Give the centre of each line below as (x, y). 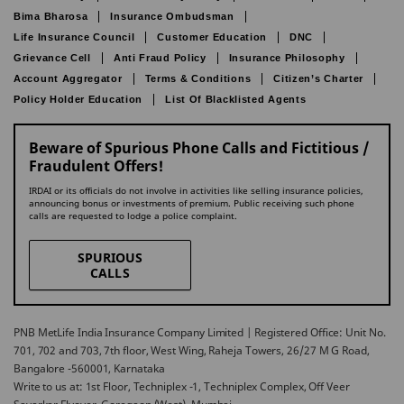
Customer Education (212, 37)
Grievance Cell (52, 58)
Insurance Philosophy (287, 58)
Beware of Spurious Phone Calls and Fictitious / (199, 148)
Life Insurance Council (74, 37)
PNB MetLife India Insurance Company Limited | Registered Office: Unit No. (200, 332)
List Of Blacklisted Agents (236, 99)
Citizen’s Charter (319, 78)
